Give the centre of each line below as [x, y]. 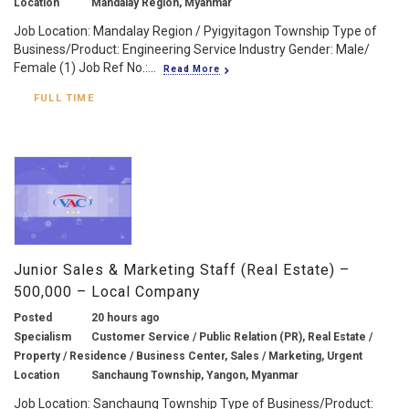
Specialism [42, 336]
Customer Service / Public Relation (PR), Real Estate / [232, 336]
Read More [192, 68]
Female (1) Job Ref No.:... [85, 67]
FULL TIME [64, 98]
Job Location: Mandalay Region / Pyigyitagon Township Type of [195, 31]
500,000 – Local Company [107, 291]
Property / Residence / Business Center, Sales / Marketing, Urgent [188, 356]
